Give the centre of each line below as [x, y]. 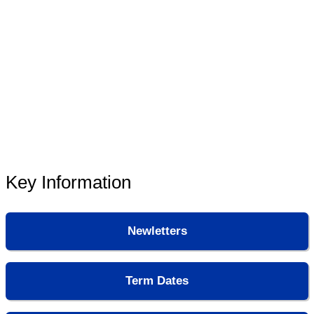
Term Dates [157, 280]
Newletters [157, 231]
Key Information [68, 182]
